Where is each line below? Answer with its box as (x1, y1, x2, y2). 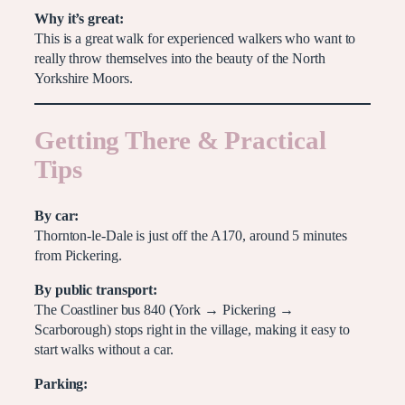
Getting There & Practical (34, 127, 326, 155)
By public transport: (34, 281, 157, 298)
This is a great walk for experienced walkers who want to (34, 31, 356, 48)
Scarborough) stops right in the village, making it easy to (34, 321, 351, 338)
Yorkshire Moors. (34, 71, 133, 88)
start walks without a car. (34, 341, 174, 358)
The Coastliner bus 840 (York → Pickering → (34, 301, 294, 318)
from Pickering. (34, 247, 122, 264)
